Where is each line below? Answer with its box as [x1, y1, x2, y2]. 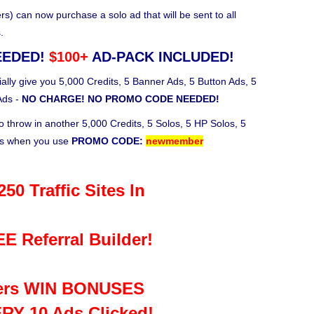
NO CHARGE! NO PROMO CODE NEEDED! [22, 93, 219, 104]
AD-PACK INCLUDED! [88, 49, 234, 64]
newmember [146, 135, 203, 146]
